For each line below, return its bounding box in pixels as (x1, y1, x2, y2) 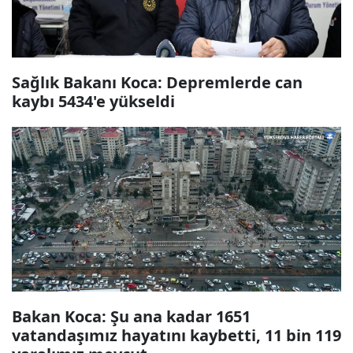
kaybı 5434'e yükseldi (12, 91, 175, 112)
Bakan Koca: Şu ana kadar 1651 (12, 306, 251, 327)
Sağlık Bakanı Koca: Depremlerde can (12, 72, 303, 93)
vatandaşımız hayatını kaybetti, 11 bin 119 (12, 325, 341, 346)
